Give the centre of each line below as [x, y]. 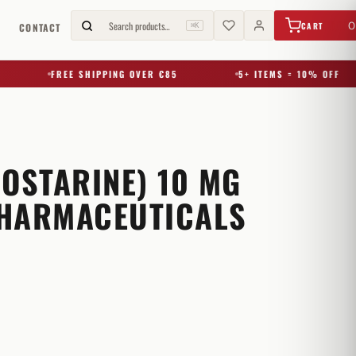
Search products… [139, 25]
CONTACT [40, 27]
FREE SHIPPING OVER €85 [91, 74]
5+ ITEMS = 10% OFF [266, 74]
